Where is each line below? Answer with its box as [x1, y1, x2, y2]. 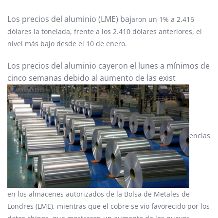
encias [189, 130, 210, 140]
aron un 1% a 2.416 [131, 15, 194, 24]
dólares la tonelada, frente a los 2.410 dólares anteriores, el [7, 27, 202, 36]
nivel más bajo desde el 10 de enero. [7, 39, 127, 48]
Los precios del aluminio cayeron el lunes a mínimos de [7, 60, 210, 71]
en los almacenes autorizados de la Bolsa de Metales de [7, 189, 190, 199]
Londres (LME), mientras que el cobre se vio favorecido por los [7, 201, 210, 211]
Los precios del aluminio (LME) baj [7, 14, 131, 24]
